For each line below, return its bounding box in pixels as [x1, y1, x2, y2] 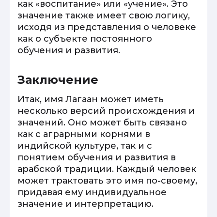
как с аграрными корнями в [17, 129, 150, 139]
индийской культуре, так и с [17, 140, 152, 151]
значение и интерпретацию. [17, 199, 154, 209]
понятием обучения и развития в [17, 152, 176, 163]
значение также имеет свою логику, [17, 10, 190, 21]
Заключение [17, 73, 98, 87]
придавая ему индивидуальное [17, 187, 167, 198]
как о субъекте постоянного [17, 33, 152, 44]
